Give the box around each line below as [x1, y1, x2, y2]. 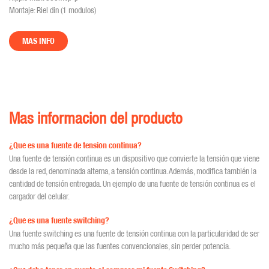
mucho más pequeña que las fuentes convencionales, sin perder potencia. [9, 241, 231, 252]
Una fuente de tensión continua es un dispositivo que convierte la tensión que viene [9, 153, 259, 164]
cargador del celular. [9, 191, 70, 202]
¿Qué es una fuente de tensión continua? [9, 140, 142, 151]
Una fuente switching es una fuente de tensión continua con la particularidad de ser [9, 228, 259, 239]
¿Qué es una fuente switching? [9, 215, 109, 226]
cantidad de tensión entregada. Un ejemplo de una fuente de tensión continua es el [9, 178, 256, 189]
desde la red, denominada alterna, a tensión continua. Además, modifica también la [9, 166, 256, 177]
